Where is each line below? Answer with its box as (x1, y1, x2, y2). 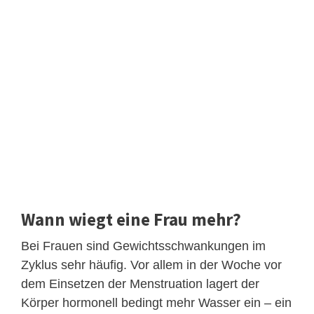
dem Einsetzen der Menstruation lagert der (21, 277, 259, 292)
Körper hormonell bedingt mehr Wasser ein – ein (21, 296, 292, 310)
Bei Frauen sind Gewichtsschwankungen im (21, 239, 266, 254)
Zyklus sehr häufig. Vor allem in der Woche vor (21, 258, 282, 273)
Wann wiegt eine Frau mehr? (21, 208, 241, 231)
